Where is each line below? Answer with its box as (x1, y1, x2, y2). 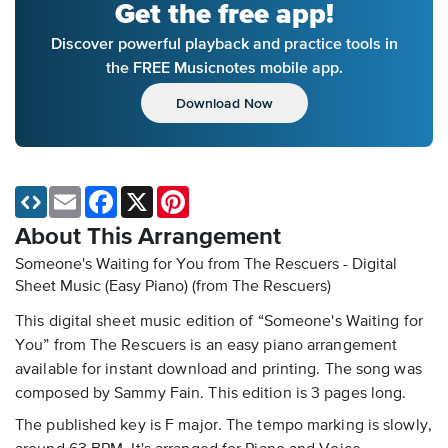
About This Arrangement (15, 225, 281, 250)
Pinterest (189, 187, 244, 202)
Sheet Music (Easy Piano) (15, 279, 192, 296)
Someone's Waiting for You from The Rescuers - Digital (15, 257, 397, 274)
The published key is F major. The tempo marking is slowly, (15, 418, 432, 435)
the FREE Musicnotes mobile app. (105, 58, 343, 77)
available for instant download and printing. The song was (15, 362, 422, 379)
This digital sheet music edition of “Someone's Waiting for (15, 314, 423, 331)
